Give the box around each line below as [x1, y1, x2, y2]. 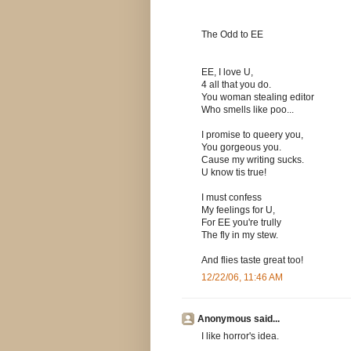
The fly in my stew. [201, 230, 278, 241]
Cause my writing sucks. [201, 154, 304, 166]
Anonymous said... [197, 313, 280, 325]
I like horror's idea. [201, 331, 279, 342]
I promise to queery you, [201, 129, 303, 141]
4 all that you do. [201, 79, 271, 91]
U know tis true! [201, 167, 266, 179]
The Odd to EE [201, 29, 263, 41]
